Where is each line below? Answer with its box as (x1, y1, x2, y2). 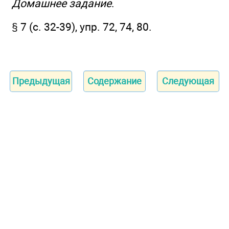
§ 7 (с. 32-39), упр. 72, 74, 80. (12, 20, 152, 33)
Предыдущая (12, 76, 70, 87)
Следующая (162, 76, 214, 87)
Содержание (87, 76, 142, 87)
